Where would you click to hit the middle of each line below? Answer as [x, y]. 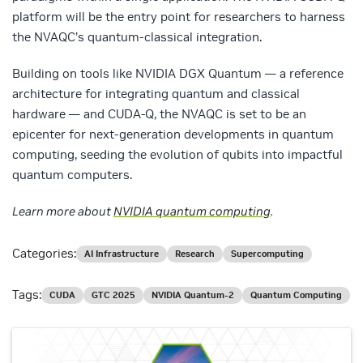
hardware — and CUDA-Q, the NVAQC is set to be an [159, 114]
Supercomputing [267, 254]
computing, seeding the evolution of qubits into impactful [177, 155]
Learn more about [63, 211]
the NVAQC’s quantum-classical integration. [137, 37]
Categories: [44, 254]
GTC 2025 [113, 295]
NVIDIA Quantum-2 [193, 295]
